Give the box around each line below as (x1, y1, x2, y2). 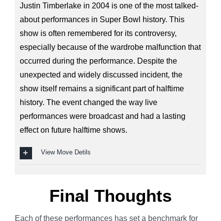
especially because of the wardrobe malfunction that (19, 42, 201, 51)
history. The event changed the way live (19, 98, 157, 107)
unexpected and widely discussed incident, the (19, 70, 183, 79)
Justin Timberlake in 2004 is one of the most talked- (19, 1, 198, 10)
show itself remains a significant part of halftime (19, 84, 184, 93)
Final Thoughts (49, 185, 172, 205)
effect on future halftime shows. (19, 125, 127, 134)
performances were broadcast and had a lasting (19, 111, 185, 120)
